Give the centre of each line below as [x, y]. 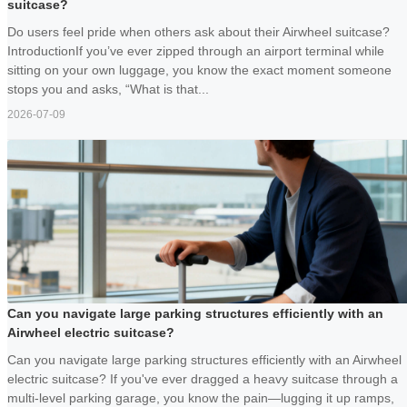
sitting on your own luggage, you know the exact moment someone [199, 70]
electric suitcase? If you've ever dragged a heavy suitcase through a [203, 379]
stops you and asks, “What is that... [108, 89]
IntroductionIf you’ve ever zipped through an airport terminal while [196, 51]
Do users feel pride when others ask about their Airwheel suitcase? [199, 32]
